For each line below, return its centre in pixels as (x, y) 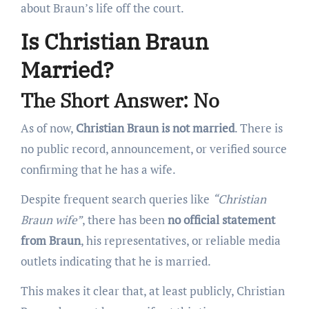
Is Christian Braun (114, 41)
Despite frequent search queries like (116, 199)
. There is (258, 128)
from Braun (50, 240)
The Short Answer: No (120, 101)
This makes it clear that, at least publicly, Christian (152, 290)
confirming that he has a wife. (98, 169)
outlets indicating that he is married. (116, 261)
